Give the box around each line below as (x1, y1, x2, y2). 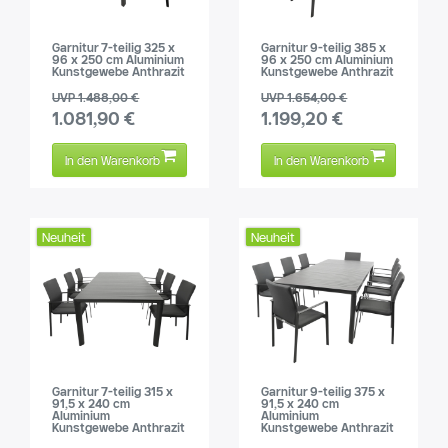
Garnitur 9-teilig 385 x (261, 40, 387, 54)
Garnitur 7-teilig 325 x (52, 40, 176, 54)
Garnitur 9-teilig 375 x (261, 384, 386, 398)
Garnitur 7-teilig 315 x (52, 384, 174, 398)
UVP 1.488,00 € (52, 90, 140, 104)
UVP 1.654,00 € (261, 90, 348, 104)
